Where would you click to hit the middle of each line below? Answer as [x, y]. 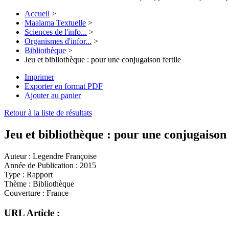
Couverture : [24, 193]
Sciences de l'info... [56, 32]
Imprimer [39, 77]
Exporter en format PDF [64, 86]
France [56, 193]
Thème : [17, 184]
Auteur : [17, 156]
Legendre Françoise [64, 156]
